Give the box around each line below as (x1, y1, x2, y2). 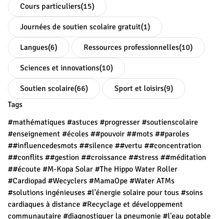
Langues (20, 42, 48, 52)
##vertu (115, 140, 142, 151)
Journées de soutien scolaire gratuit (20, 22, 141, 32)
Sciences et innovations (20, 63, 99, 73)
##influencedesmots (8, 140, 77, 151)
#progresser (100, 117, 140, 127)
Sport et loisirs (114, 83, 164, 93)
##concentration (144, 140, 201, 151)
